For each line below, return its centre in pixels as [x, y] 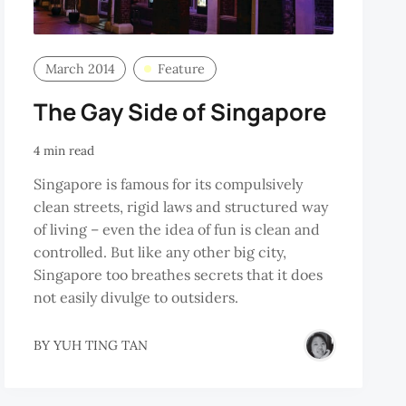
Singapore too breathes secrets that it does [179, 275]
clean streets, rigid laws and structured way [181, 207]
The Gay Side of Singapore [180, 112]
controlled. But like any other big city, [160, 252]
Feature [182, 68]
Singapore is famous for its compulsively [169, 184]
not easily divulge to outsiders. [136, 297]
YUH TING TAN [101, 345]
